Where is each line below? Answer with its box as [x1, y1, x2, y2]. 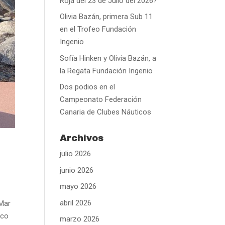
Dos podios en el [60, 82, 116, 91]
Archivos [60, 133, 104, 143]
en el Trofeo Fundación [60, 25, 137, 34]
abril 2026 [60, 198, 92, 207]
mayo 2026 [60, 182, 97, 191]
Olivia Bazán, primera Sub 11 [60, 12, 153, 21]
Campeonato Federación [60, 95, 142, 104]
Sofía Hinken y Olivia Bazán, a [60, 53, 157, 63]
